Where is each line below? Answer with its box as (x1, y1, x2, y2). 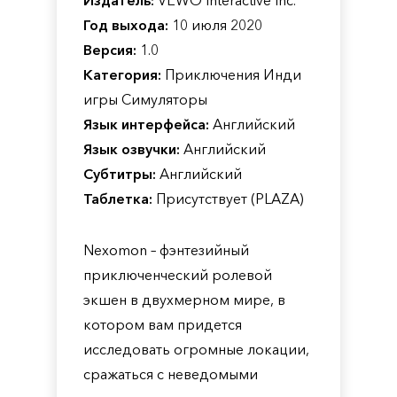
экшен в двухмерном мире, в (83, 291, 285, 308)
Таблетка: (83, 190, 152, 207)
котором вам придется (83, 315, 242, 333)
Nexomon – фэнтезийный (83, 241, 249, 259)
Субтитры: (83, 165, 156, 183)
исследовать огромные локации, (83, 340, 309, 358)
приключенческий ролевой (83, 266, 272, 284)
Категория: (83, 66, 161, 83)
